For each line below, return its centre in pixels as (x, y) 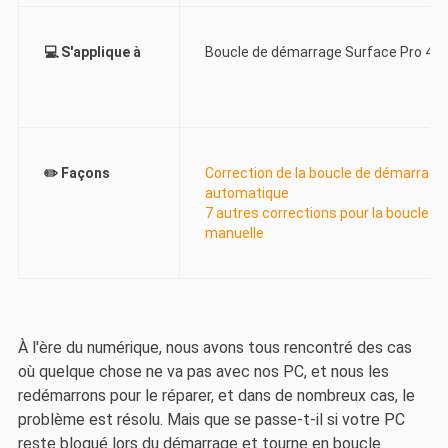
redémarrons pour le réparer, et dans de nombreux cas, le (216, 395)
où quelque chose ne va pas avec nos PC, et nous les (203, 371)
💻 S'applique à (92, 52)
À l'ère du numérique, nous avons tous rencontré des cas (214, 347)
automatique (246, 193)
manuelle (234, 233)
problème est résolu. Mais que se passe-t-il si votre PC (211, 419)
